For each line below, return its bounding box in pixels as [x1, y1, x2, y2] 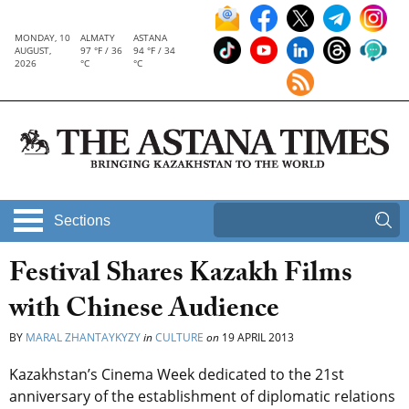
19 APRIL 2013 [219, 330, 294, 346]
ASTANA [133, 31, 168, 44]
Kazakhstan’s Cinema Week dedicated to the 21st [9, 364, 344, 385]
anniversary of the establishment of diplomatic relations [9, 386, 395, 407]
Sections [54, 213, 110, 229]
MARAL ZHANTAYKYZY [26, 330, 141, 346]
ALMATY [80, 31, 116, 44]
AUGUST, [15, 44, 51, 57]
